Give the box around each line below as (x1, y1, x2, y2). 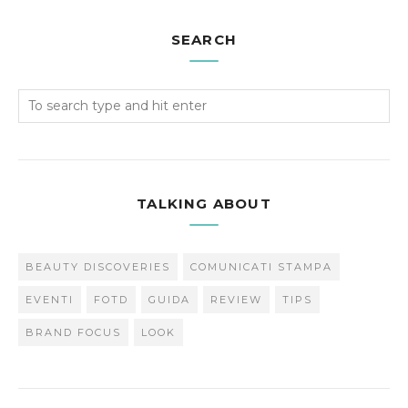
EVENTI (25, 293, 74, 306)
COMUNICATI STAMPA (190, 260, 332, 273)
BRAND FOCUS (25, 326, 121, 339)
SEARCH (170, 31, 238, 48)
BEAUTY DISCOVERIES (25, 260, 170, 273)
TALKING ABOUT (137, 195, 271, 212)
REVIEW (210, 293, 262, 306)
